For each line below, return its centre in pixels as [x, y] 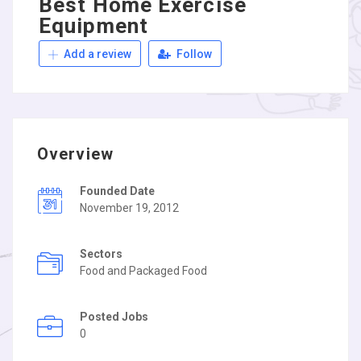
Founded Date [117, 191]
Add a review [96, 54]
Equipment [93, 26]
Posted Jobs [114, 317]
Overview [75, 154]
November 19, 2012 [129, 208]
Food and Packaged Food [143, 271]
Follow [193, 54]
